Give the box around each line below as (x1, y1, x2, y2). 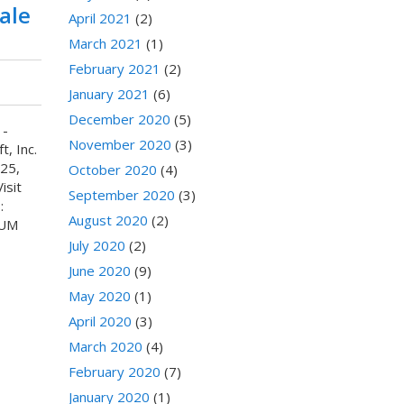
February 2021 (69, 60, 161, 78)
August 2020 (69, 211, 148, 230)
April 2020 (69, 312, 132, 331)
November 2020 (69, 135, 171, 154)
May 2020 (69, 287, 131, 306)
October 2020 (69, 161, 157, 179)
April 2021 (69, 9, 132, 28)
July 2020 (69, 236, 125, 255)
